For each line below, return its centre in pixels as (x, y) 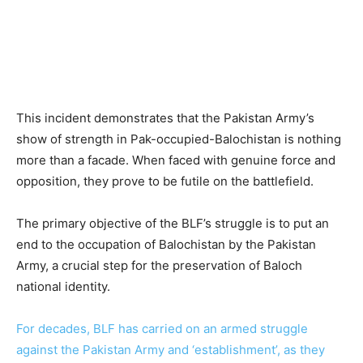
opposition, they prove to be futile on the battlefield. (165, 181)
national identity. (63, 286)
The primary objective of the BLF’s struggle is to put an (173, 223)
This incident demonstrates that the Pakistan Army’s (165, 117)
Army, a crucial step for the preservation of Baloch (159, 265)
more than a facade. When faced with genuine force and (176, 160)
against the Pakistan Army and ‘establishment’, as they (171, 349)
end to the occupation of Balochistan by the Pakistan (166, 244)
